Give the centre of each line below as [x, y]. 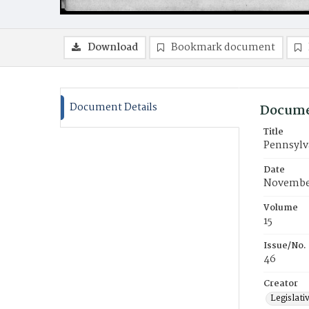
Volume [281, 208]
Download [113, 48]
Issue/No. [285, 246]
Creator [281, 284]
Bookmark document [223, 48]
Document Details [113, 108]
